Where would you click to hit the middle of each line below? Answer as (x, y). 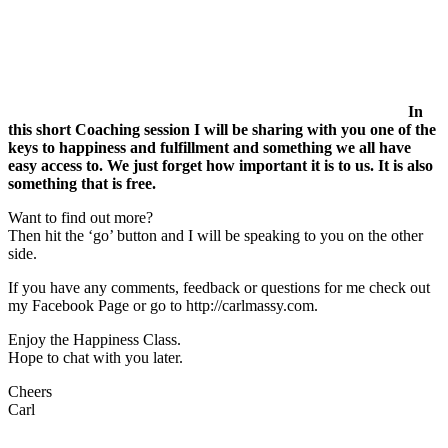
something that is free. (82, 183)
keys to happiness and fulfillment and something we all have (209, 147)
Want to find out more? (80, 217)
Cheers (30, 391)
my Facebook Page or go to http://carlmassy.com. (163, 305)
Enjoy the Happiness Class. (94, 339)
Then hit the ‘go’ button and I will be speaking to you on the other (215, 235)
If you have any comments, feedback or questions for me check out (219, 287)
